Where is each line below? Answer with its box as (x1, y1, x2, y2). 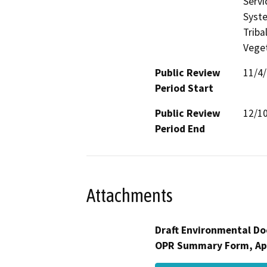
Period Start (155, 81, 213, 95)
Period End (155, 122, 205, 135)
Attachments (86, 185, 173, 207)
